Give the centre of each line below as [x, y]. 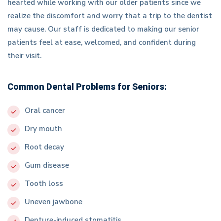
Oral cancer [45, 111]
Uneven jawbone [54, 202]
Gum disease [47, 166]
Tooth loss [44, 184]
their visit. [24, 56]
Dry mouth [43, 129]
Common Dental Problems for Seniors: [87, 87]
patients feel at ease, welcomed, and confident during [102, 43]
